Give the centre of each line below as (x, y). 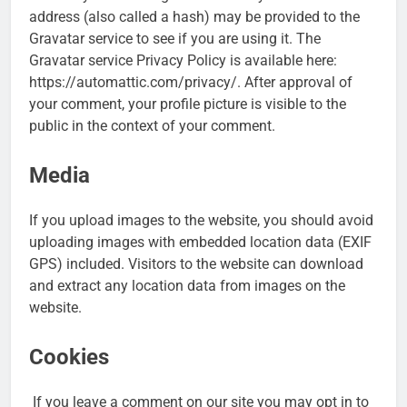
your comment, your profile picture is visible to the (188, 104)
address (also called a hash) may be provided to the (194, 16)
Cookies (69, 357)
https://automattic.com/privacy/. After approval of (191, 82)
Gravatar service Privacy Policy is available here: (183, 60)
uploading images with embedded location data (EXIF (200, 242)
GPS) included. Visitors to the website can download (196, 263)
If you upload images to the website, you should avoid (201, 220)
